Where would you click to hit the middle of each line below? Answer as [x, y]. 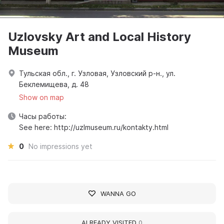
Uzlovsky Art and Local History [99, 36]
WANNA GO [118, 193]
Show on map [41, 97]
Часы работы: [43, 116]
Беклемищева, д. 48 [54, 84]
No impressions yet [60, 146]
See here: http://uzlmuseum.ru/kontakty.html [94, 127]
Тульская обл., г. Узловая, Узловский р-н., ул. [97, 73]
